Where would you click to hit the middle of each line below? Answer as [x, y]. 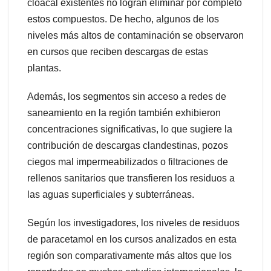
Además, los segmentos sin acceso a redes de [127, 96]
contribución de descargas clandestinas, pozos [128, 145]
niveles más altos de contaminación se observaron [135, 35]
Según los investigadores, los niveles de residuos [133, 223]
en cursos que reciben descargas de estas [118, 51]
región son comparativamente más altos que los [129, 255]
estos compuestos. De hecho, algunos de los [123, 19]
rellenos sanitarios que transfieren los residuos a [131, 178]
